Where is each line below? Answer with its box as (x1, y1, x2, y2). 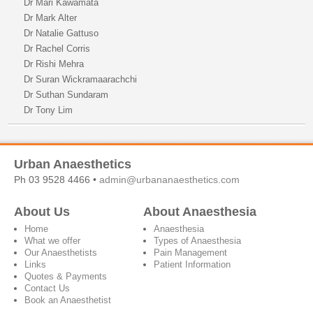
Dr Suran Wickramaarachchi (24, 74, 138, 85)
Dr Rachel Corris (24, 43, 91, 54)
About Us (14, 205, 70, 219)
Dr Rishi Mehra (24, 59, 85, 69)
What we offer (24, 235, 80, 246)
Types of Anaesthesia (154, 235, 241, 246)
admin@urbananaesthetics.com (99, 174, 240, 185)
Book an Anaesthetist (24, 295, 111, 305)
